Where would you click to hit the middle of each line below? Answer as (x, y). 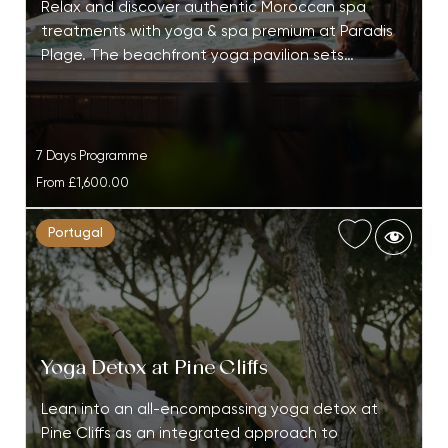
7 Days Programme (91, 156)
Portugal (75, 233)
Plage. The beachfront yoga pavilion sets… (197, 56)
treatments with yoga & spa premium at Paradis (216, 32)
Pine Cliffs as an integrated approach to (189, 434)
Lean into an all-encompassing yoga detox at (209, 410)
